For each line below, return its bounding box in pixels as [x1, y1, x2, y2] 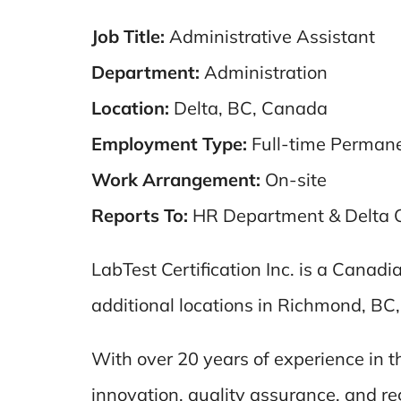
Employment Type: [90, 132, 247, 155]
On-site [260, 168, 327, 191]
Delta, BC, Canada [168, 97, 328, 119]
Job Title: [90, 25, 165, 47]
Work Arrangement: [90, 168, 260, 191]
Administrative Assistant [164, 25, 375, 47]
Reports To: [90, 204, 188, 226]
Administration [199, 61, 328, 83]
